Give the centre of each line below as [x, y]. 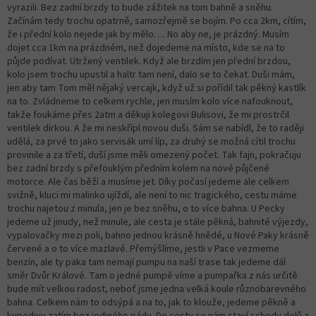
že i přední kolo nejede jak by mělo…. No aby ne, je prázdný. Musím [148, 34]
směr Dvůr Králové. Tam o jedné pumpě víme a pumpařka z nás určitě [152, 275]
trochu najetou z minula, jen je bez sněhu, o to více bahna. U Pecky [146, 208]
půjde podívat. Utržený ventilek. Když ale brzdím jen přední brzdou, [149, 61]
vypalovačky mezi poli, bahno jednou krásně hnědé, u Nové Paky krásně [158, 235]
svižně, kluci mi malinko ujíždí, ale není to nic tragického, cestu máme [152, 195]
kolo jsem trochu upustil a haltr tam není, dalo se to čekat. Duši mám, [151, 74]
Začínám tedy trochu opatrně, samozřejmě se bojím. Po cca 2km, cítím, [157, 21]
